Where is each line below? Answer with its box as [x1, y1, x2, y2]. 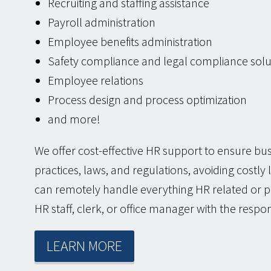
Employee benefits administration [48, 34, 212, 50]
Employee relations [48, 73, 143, 88]
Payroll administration [48, 15, 155, 30]
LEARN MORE [47, 237, 122, 256]
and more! [48, 111, 100, 127]
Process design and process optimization [48, 92, 247, 108]
